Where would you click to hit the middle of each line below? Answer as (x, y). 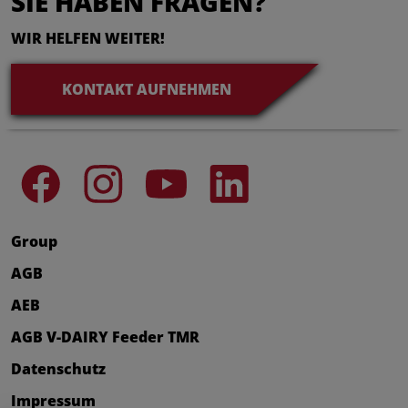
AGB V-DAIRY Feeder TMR (105, 337)
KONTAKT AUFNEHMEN (147, 89)
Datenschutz (58, 368)
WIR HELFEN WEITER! (88, 38)
